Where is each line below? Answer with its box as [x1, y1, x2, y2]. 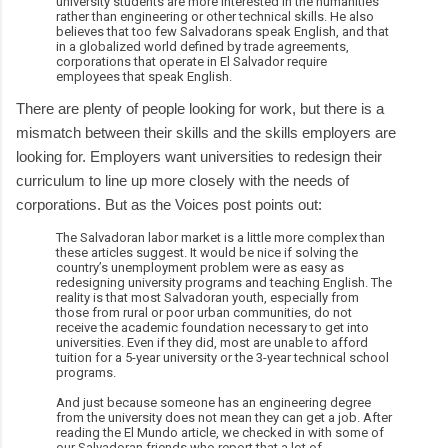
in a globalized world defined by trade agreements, [56, 38, 349, 54]
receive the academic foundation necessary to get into [56, 319, 369, 335]
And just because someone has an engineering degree [56, 394, 371, 410]
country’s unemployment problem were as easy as [56, 259, 344, 275]
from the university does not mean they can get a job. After [56, 409, 392, 425]
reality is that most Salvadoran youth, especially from [56, 289, 359, 305]
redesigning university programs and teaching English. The [56, 274, 392, 290]
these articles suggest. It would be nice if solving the [56, 244, 358, 260]
